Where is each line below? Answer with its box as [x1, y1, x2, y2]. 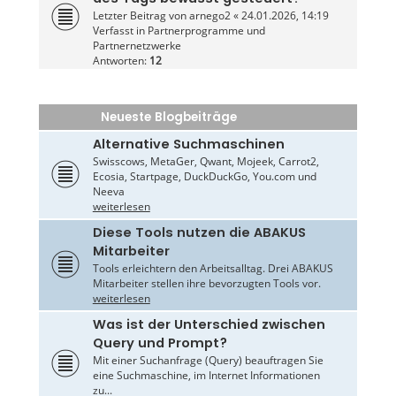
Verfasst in [92, 23, 148, 39]
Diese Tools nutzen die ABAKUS [92, 224, 306, 242]
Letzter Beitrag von [92, 8, 189, 24]
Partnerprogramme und [147, 23, 265, 39]
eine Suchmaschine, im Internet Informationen [92, 368, 320, 384]
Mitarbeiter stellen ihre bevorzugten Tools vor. [92, 276, 321, 292]
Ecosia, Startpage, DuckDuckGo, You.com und [92, 169, 316, 185]
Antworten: [92, 53, 149, 69]
